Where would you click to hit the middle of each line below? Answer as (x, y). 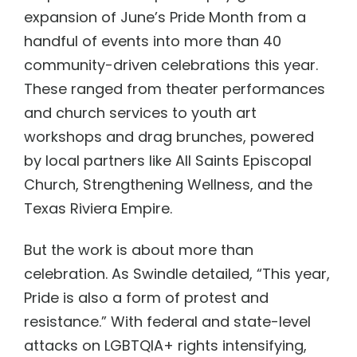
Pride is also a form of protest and (146, 298)
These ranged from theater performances (175, 88)
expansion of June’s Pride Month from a (165, 17)
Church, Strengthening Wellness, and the (168, 184)
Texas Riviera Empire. (98, 208)
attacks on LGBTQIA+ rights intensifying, (165, 345)
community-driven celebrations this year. (171, 65)
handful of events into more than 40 (153, 41)
